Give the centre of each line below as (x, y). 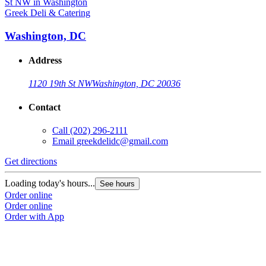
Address (45, 61)
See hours (117, 183)
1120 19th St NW (60, 84)
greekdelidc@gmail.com (122, 141)
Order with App (34, 216)
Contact (45, 107)
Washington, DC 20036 (136, 84)
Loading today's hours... (50, 183)
